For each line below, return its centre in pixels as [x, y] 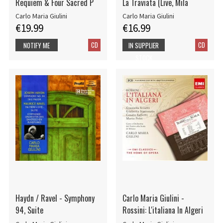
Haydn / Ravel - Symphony [55, 198]
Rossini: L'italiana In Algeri [163, 210]
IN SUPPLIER [144, 45]
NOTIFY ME [37, 45]
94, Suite [29, 210]
